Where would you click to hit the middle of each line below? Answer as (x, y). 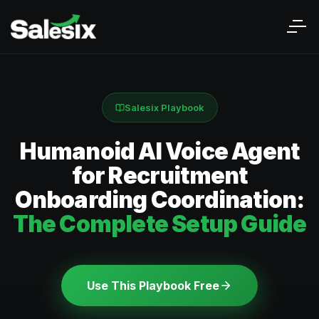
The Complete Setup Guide (159, 224)
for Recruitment (159, 176)
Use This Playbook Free (153, 286)
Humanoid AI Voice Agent (159, 151)
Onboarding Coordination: (159, 200)
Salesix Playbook (164, 108)
